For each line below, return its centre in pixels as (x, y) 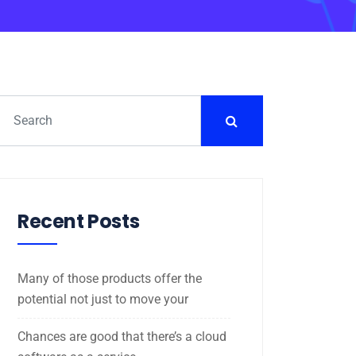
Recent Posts (79, 221)
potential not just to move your (103, 299)
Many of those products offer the (110, 278)
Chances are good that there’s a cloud (122, 336)
